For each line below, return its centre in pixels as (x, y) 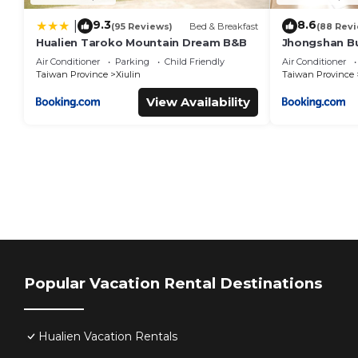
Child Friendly (195, 62)
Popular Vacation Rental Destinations (173, 284)
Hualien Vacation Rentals (108, 337)
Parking (132, 62)
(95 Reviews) (142, 26)
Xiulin (128, 75)
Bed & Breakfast (223, 26)
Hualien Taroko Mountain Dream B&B (141, 43)
